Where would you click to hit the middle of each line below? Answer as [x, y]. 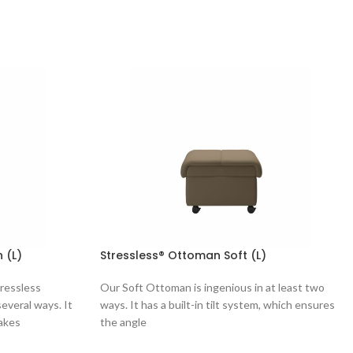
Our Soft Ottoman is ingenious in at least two [212, 287]
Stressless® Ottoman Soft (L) [183, 255]
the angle [123, 321]
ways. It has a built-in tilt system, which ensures [217, 304]
